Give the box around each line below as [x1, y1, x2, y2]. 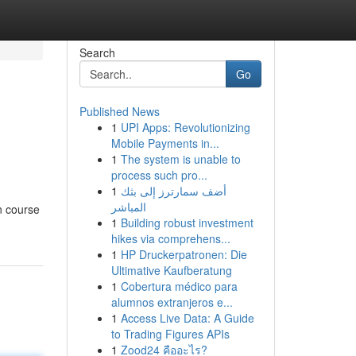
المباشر [110, 199, 146, 215]
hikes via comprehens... [110, 230, 230, 246]
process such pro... [110, 167, 207, 183]
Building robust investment [120, 215, 253, 230]
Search [79, 44, 115, 60]
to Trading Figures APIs [110, 326, 230, 342]
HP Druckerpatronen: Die [120, 246, 247, 262]
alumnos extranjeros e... [110, 294, 233, 310]
